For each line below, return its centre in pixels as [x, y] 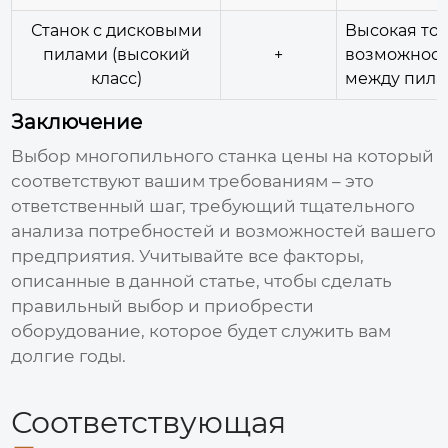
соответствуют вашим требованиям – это [193, 180]
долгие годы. [69, 355]
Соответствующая [149, 422]
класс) [116, 78]
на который [381, 155]
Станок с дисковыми [116, 30]
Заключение [77, 121]
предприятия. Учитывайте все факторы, [188, 255]
